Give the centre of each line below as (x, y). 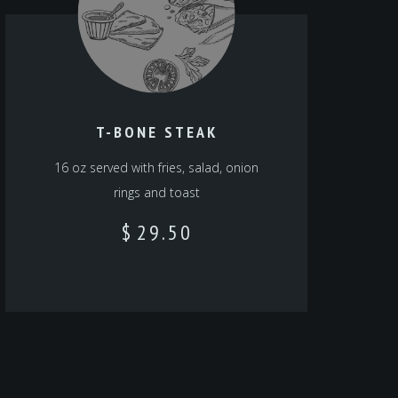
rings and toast (156, 193)
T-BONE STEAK (156, 132)
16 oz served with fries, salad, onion (156, 168)
